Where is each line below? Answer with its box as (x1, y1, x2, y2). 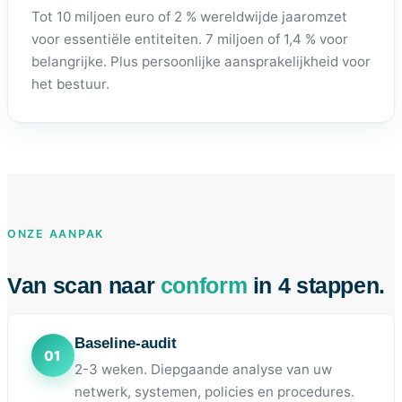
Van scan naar (7, 274, 161, 299)
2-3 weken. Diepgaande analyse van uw (74, 360, 332, 378)
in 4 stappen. (247, 274, 385, 299)
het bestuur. (31, 75, 109, 93)
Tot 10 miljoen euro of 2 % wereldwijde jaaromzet (31, 8, 347, 26)
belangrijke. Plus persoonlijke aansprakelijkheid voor (31, 53, 371, 71)
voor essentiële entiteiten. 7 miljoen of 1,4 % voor (31, 31, 348, 48)
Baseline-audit (74, 334, 177, 353)
